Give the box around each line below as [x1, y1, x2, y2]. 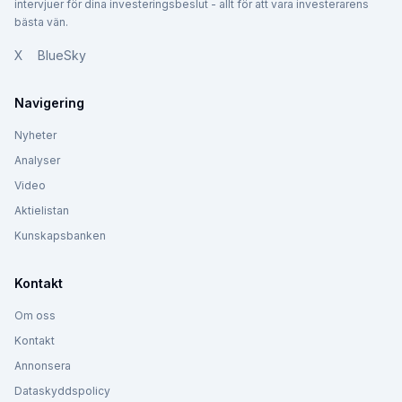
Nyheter [14, 128, 57, 143]
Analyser [14, 153, 60, 168]
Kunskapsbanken [14, 229, 106, 243]
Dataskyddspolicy [14, 384, 110, 398]
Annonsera [14, 359, 71, 373]
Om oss [14, 309, 56, 323]
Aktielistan [14, 204, 69, 218]
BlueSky [38, 48, 86, 64]
